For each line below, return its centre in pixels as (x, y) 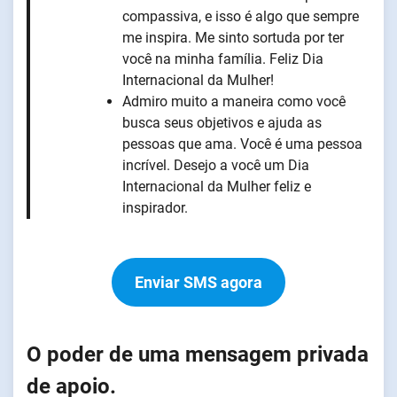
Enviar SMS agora (198, 282)
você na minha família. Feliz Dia (223, 58)
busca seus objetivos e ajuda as (222, 122)
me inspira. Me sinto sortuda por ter (233, 37)
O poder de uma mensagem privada (198, 354)
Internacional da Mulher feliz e (217, 186)
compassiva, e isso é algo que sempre (241, 16)
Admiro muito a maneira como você (234, 101)
